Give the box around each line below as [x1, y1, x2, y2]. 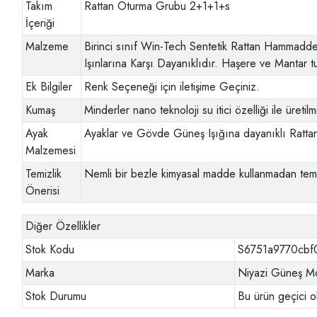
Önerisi [25, 183, 60, 200]
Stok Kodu [25, 241, 75, 258]
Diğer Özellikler [25, 218, 101, 235]
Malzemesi [25, 142, 76, 159]
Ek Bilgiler [25, 79, 73, 96]
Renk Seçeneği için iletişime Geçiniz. [84, 79, 260, 96]
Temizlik [25, 166, 62, 183]
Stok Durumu [25, 288, 87, 305]
